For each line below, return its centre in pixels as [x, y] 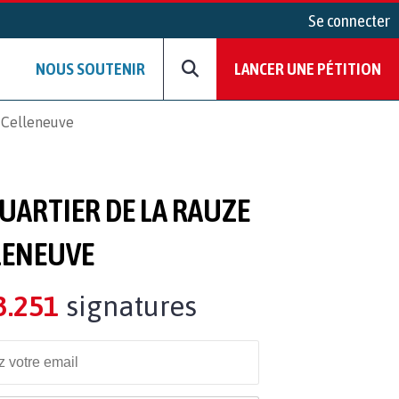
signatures [127, 305]
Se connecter [349, 20]
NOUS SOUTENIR [90, 69]
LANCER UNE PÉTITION [308, 69]
